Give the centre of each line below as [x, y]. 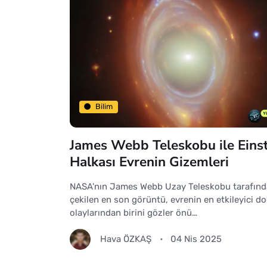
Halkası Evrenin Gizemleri [149, 162]
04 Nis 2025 [196, 239]
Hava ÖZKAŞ [126, 239]
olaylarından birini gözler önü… [133, 212]
